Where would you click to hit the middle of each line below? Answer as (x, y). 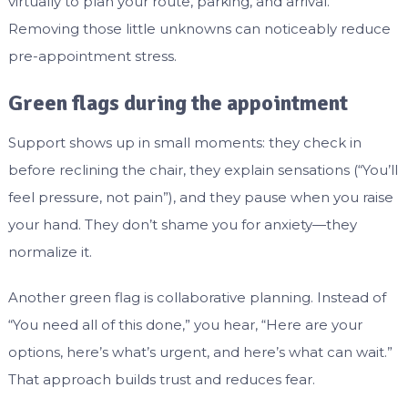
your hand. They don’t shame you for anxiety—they (182, 225)
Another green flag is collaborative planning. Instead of (197, 298)
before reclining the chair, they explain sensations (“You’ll (203, 170)
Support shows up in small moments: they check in (184, 143)
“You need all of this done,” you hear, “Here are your (185, 325)
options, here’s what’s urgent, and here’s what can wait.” (200, 352)
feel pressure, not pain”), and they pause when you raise (200, 198)
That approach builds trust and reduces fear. (161, 380)
